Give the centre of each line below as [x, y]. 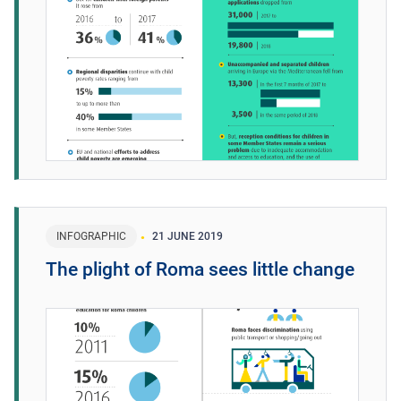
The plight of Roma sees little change [200, 270]
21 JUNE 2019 [188, 237]
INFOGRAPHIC [91, 237]
